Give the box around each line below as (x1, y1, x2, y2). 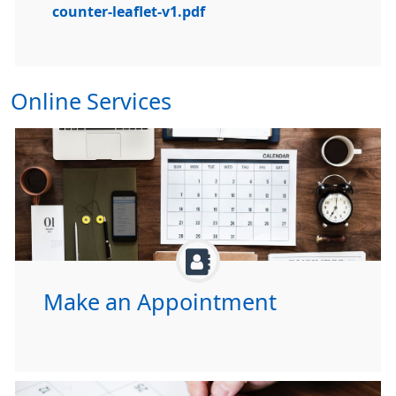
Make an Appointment (43, 290, 277, 314)
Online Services (11, 89, 171, 113)
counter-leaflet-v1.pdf (52, 4, 205, 19)
